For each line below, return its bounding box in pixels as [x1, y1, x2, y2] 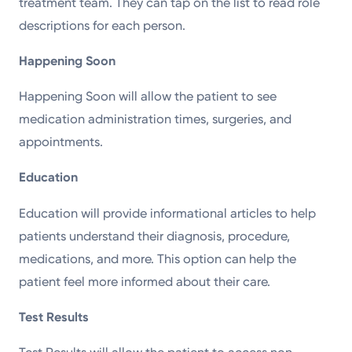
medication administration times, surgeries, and [19, 112, 292, 127]
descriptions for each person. [19, 17, 189, 33]
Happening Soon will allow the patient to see [19, 89, 277, 104]
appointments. [19, 134, 110, 150]
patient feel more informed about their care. [19, 273, 274, 289]
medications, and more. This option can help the [19, 251, 297, 266]
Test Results [19, 309, 90, 324]
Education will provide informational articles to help [19, 205, 317, 221]
